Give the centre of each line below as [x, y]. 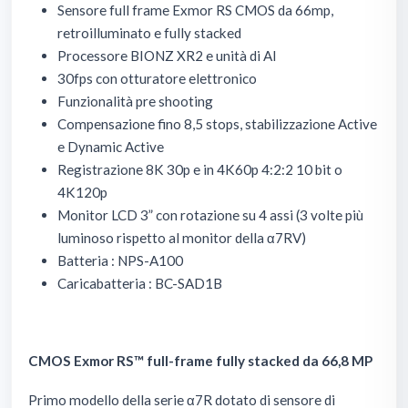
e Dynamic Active [111, 146]
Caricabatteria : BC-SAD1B [140, 283]
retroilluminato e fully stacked [149, 32]
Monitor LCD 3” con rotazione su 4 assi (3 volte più [210, 214]
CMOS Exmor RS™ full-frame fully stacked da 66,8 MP [200, 360]
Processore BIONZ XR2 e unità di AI [167, 55]
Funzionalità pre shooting [135, 101]
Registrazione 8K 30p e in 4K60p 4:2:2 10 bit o [200, 169]
